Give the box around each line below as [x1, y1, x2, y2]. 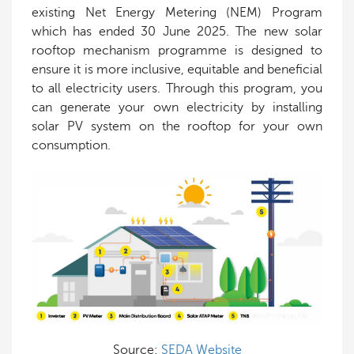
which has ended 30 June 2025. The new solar [32, 24, 322, 39]
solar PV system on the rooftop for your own [32, 119, 322, 134]
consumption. [32, 138, 111, 153]
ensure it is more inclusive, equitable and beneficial [32, 62, 322, 77]
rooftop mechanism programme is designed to [32, 43, 322, 58]
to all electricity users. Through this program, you [32, 81, 322, 96]
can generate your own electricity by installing [32, 100, 322, 115]
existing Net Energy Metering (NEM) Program [32, 6, 322, 20]
